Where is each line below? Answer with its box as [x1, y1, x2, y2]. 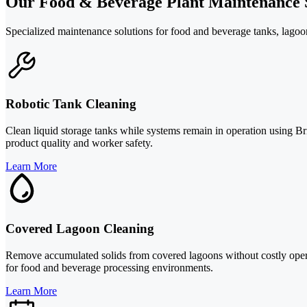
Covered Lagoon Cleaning [5, 221, 154, 236]
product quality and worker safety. [5, 137, 153, 149]
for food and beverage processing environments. [5, 261, 213, 273]
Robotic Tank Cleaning [5, 97, 136, 112]
